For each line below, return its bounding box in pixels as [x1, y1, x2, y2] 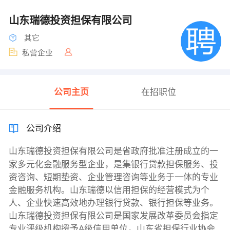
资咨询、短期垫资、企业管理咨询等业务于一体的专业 [8, 172, 218, 183]
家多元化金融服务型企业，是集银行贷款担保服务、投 [8, 160, 218, 170]
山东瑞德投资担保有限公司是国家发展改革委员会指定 [8, 211, 218, 221]
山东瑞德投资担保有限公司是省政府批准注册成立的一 [8, 146, 218, 157]
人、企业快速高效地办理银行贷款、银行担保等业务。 [8, 198, 218, 208]
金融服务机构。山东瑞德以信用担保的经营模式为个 [8, 185, 209, 196]
